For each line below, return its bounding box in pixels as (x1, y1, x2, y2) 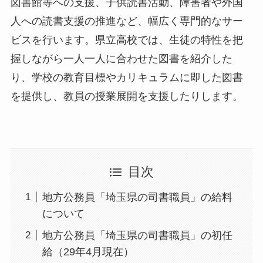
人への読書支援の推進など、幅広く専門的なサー (10, 15, 243, 28)
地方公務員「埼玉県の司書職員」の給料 (42, 191, 232, 203)
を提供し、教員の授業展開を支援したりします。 (10, 90, 243, 103)
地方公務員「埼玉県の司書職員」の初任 (42, 229, 232, 241)
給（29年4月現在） (42, 245, 134, 258)
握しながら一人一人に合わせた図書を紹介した (10, 53, 232, 65)
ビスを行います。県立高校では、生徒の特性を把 (10, 34, 243, 46)
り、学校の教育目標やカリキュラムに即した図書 (10, 72, 243, 84)
